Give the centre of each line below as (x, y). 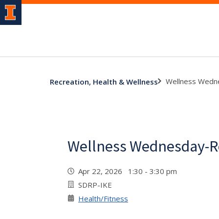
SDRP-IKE (95, 185)
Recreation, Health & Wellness (104, 81)
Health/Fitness (103, 198)
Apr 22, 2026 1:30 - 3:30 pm (130, 171)
